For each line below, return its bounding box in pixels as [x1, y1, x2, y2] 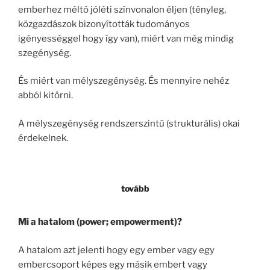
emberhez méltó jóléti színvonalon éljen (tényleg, [18, 4, 226, 15]
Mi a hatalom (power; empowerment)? [18, 216, 182, 228]
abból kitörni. [18, 90, 73, 101]
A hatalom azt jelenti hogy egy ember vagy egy [18, 244, 215, 256]
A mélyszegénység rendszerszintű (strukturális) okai [18, 118, 240, 129]
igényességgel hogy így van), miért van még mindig [18, 33, 234, 44]
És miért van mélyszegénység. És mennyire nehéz [18, 75, 229, 87]
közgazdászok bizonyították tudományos [18, 18, 190, 30]
